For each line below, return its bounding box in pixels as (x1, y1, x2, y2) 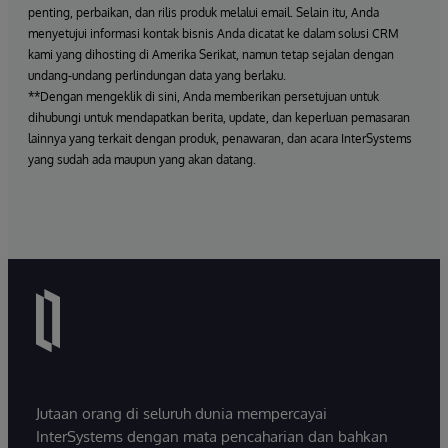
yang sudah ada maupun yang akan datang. (28, 152, 256, 167)
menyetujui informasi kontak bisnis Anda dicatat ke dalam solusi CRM (28, 26, 399, 41)
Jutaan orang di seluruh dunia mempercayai (36, 403, 327, 423)
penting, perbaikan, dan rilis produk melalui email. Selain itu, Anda (28, 5, 379, 20)
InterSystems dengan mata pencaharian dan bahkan (36, 426, 388, 446)
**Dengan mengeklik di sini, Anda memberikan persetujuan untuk (28, 89, 379, 104)
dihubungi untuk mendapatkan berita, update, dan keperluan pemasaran (28, 110, 410, 125)
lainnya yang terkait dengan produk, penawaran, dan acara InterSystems (28, 131, 412, 146)
